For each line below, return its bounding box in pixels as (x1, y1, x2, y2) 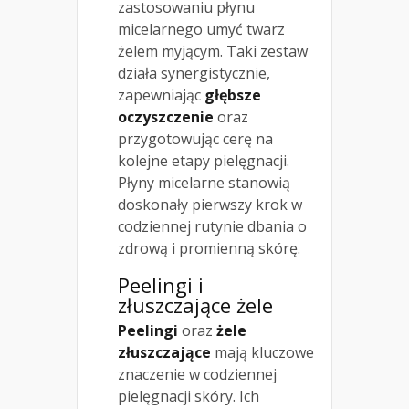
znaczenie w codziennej (118, 363, 277, 384)
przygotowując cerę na (118, 128, 273, 149)
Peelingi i (118, 270, 204, 299)
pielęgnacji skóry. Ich (118, 385, 259, 406)
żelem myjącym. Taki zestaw (118, 40, 308, 61)
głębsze (204, 84, 261, 105)
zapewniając (118, 84, 204, 105)
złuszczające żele (118, 290, 273, 319)
